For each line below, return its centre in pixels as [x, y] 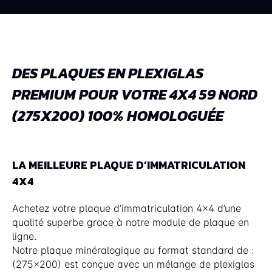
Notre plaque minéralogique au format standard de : [133, 250]
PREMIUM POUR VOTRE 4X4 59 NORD [135, 94]
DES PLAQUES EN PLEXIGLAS [108, 73]
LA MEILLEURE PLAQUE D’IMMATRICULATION [129, 165]
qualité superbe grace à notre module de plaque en [131, 222]
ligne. [24, 236]
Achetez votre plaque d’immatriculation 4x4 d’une [127, 208]
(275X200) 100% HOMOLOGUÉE [118, 115]
